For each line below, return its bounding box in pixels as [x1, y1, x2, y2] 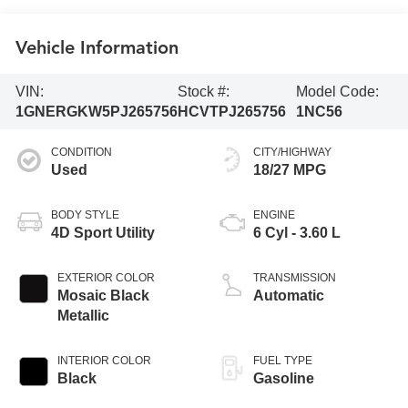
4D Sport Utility [51, 225, 156, 241]
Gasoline [253, 371, 314, 387]
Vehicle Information [15, 36, 179, 59]
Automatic [253, 288, 324, 304]
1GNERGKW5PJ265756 [15, 103, 178, 119]
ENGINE [253, 209, 295, 222]
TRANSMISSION [253, 271, 336, 285]
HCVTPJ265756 [178, 103, 287, 119]
